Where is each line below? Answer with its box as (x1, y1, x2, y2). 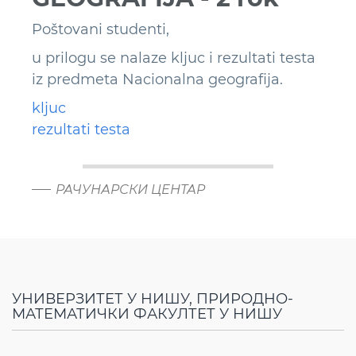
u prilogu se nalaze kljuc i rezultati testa (32, 49, 315, 68)
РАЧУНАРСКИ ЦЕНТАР (56, 182, 205, 198)
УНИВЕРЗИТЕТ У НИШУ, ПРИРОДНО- (12, 290, 293, 308)
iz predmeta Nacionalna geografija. (32, 71, 283, 89)
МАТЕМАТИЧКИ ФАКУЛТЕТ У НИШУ (12, 305, 282, 323)
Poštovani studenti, (32, 21, 169, 39)
